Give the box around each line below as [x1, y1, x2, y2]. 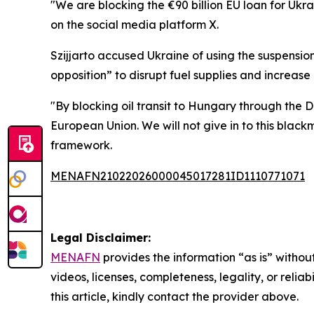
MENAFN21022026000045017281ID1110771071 [50, 168, 305, 183]
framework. [50, 137, 112, 152]
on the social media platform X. [50, 17, 219, 32]
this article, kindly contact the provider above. [50, 289, 299, 303]
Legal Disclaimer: [50, 230, 151, 245]
